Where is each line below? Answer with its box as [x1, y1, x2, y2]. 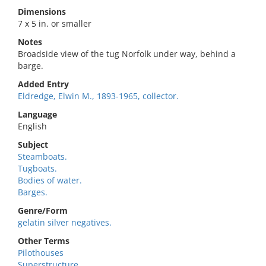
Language [18, 109, 57, 120]
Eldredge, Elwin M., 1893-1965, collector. [18, 90, 179, 102]
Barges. [18, 186, 47, 198]
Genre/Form [18, 205, 68, 216]
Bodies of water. [18, 175, 82, 186]
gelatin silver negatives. [18, 217, 112, 228]
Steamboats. [18, 151, 67, 162]
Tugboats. [18, 163, 57, 174]
